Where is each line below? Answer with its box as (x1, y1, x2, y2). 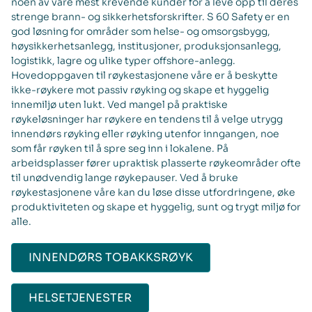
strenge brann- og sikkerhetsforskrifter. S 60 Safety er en (11, 10, 290, 23)
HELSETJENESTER (29, 290, 132, 305)
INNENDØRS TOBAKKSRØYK (29, 249, 193, 265)
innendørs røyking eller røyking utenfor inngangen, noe (11, 127, 279, 140)
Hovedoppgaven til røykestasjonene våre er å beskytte (11, 68, 278, 81)
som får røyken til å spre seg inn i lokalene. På (11, 141, 228, 155)
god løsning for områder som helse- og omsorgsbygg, (11, 24, 270, 38)
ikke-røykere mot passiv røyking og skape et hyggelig (11, 83, 269, 96)
